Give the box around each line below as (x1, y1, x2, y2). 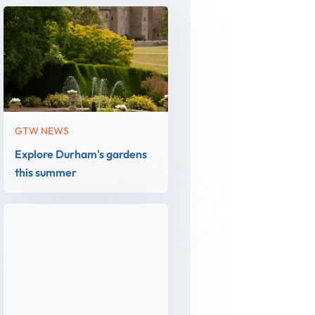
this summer (15, 165, 77, 179)
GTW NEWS (15, 124, 70, 137)
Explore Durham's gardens (15, 147, 148, 161)
